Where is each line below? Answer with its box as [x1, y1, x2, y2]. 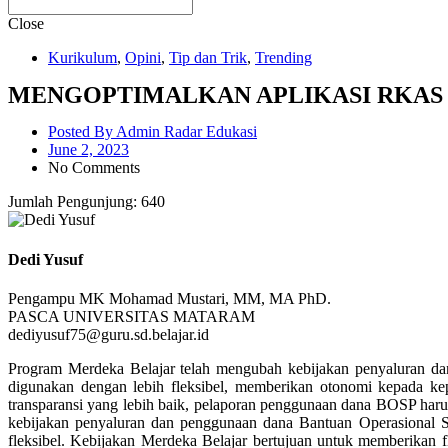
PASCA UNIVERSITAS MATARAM [8, 307, 255, 325]
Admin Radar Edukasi [116, 123, 257, 141]
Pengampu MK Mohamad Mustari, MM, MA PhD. [8, 289, 331, 307]
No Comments [48, 159, 140, 177]
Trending [255, 49, 312, 67]
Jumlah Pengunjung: [8, 193, 137, 211]
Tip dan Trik [169, 49, 247, 67]
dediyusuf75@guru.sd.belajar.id [8, 325, 209, 343]
